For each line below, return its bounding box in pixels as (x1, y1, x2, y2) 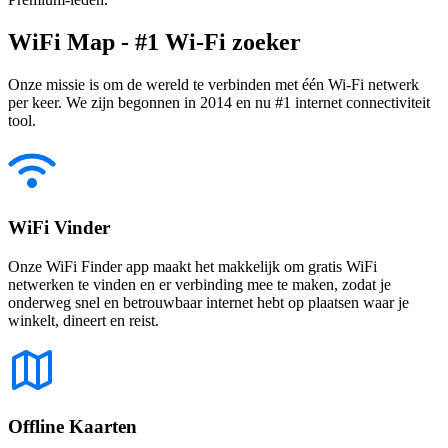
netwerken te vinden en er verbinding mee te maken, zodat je (8, 275, 391, 293)
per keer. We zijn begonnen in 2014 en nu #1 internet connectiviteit (8, 94, 430, 112)
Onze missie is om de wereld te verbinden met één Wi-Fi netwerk (8, 76, 419, 94)
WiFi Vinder (8, 216, 110, 238)
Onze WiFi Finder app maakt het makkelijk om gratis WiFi (8, 257, 377, 275)
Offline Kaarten (8, 416, 137, 438)
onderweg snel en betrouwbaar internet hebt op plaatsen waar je (8, 293, 409, 311)
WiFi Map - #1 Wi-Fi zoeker (8, 29, 301, 56)
